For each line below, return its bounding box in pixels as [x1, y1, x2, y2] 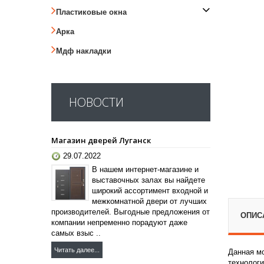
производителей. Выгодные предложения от [51, 207, 210, 216]
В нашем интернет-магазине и [92, 164, 199, 174]
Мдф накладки [56, 46, 111, 55]
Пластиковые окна [56, 7, 127, 16]
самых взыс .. [51, 228, 101, 237]
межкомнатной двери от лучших [92, 196, 207, 206]
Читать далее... [54, 246, 100, 253]
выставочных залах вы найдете [92, 175, 205, 184]
